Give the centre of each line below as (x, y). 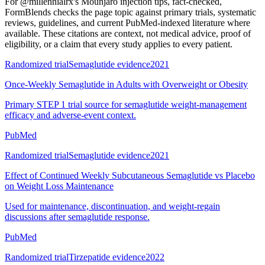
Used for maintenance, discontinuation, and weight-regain (112, 206)
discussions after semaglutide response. (77, 216)
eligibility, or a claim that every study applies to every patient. (119, 44)
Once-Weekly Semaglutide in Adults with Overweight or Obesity (126, 84)
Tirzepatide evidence (107, 257)
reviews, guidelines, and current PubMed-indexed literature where (127, 22)
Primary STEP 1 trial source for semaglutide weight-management (126, 104)
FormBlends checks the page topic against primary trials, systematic (130, 12)
